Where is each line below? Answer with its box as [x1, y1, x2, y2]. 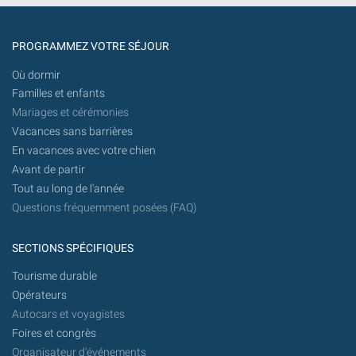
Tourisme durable [12, 269, 97, 284]
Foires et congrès [12, 326, 96, 340]
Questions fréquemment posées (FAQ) [12, 200, 197, 215]
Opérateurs [12, 288, 67, 302]
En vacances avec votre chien [12, 144, 158, 158]
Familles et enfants [12, 87, 105, 101]
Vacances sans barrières [12, 125, 133, 139]
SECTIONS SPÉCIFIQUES [12, 241, 133, 255]
